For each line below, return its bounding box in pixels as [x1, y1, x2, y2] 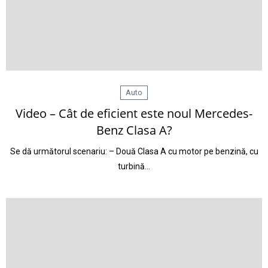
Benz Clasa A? [96, 122, 172, 138]
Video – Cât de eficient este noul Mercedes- [16, 105, 252, 121]
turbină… [118, 162, 150, 171]
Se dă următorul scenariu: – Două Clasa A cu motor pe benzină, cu [10, 147, 258, 156]
